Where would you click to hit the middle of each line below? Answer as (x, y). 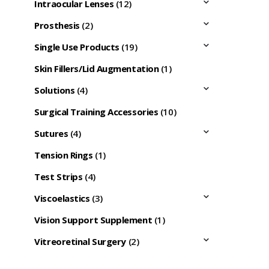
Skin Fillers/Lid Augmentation (97, 69)
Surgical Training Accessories (96, 112)
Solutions (55, 90)
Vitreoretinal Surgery (80, 242)
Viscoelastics (62, 198)
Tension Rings (64, 155)
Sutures (51, 134)
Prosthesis (57, 26)
